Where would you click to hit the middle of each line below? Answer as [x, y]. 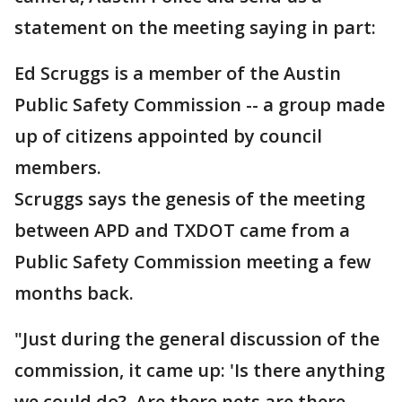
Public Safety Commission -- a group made [200, 105]
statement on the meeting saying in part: [195, 27]
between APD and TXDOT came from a [182, 230]
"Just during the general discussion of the [197, 339]
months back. [74, 293]
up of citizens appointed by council [168, 136]
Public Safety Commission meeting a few [192, 262]
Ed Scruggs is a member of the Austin [178, 73]
